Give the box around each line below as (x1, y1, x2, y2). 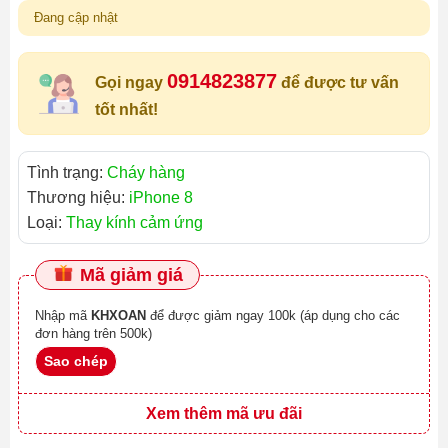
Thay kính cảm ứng (66, 214, 203, 231)
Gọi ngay (95, 74, 167, 91)
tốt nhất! (95, 101, 158, 118)
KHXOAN (91, 308, 146, 323)
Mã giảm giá (75, 265, 183, 285)
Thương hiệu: (27, 189, 129, 206)
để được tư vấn (277, 74, 399, 91)
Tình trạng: (27, 164, 107, 181)
